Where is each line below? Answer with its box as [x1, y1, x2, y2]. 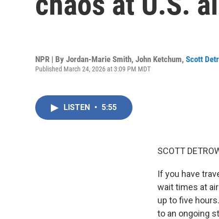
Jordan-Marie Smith [66, 54, 131, 64]
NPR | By [35, 54, 66, 64]
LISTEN [64, 103, 92, 112]
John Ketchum [135, 54, 182, 64]
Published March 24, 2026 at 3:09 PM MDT [35, 65, 151, 73]
